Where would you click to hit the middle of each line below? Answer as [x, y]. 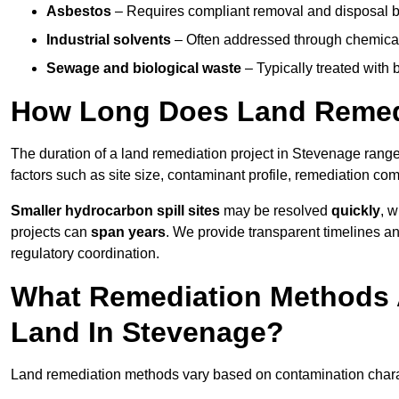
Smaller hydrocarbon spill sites [115, 211]
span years [128, 232]
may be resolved [276, 211]
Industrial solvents [109, 40]
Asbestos [79, 12]
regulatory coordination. [85, 254]
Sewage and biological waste [144, 69]
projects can [51, 232]
